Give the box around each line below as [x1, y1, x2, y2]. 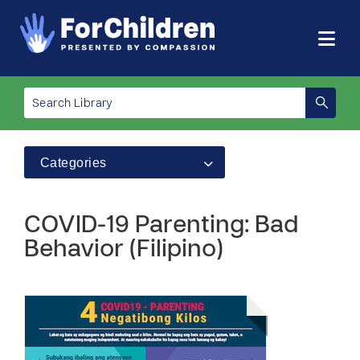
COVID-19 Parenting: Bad [24, 215, 299, 238]
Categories [40, 156, 107, 170]
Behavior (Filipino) [24, 239, 223, 262]
